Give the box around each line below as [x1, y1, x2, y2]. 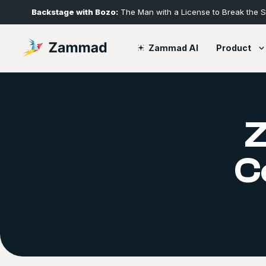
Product [216, 42, 252, 53]
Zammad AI [148, 42, 198, 53]
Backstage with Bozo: [31, 7, 119, 17]
